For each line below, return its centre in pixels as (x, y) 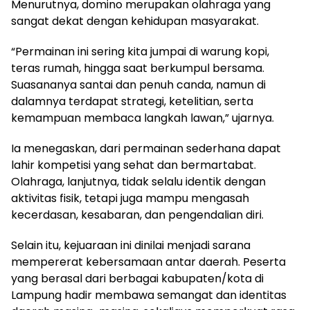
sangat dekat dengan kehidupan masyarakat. (135, 21)
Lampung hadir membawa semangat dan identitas (149, 295)
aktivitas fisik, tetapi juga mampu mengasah (130, 199)
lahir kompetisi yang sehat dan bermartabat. (134, 165)
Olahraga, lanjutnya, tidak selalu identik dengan (138, 182)
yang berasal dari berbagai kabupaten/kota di (137, 279)
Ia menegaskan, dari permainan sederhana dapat (146, 149)
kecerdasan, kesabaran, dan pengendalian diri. (137, 215)
